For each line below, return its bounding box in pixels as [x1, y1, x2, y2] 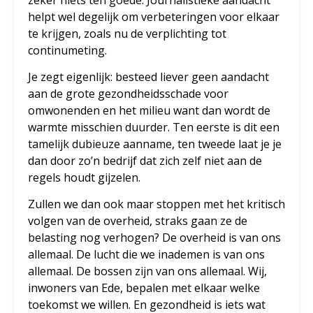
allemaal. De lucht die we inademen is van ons [28, 247, 265, 263]
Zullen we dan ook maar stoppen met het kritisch [28, 196, 285, 212]
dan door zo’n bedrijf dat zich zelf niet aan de [28, 153, 262, 169]
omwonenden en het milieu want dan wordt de [28, 103, 270, 119]
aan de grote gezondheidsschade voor [28, 86, 228, 102]
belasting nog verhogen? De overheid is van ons [28, 230, 281, 246]
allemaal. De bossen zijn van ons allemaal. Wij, [28, 263, 267, 279]
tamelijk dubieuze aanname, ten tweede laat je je [28, 136, 282, 152]
